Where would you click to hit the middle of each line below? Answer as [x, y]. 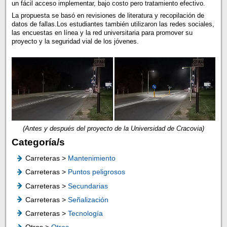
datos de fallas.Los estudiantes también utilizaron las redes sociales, [113, 24]
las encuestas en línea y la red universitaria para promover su [102, 32]
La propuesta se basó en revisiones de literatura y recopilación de [108, 15]
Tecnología [85, 213]
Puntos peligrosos [96, 172]
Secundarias [88, 186]
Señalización [88, 199]
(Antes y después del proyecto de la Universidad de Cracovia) [113, 128]
